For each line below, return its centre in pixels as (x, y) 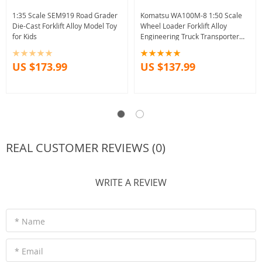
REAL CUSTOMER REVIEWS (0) (86, 148)
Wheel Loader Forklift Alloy (184, 26)
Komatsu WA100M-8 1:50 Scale (191, 15)
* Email (29, 251)
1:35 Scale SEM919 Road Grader (65, 15)
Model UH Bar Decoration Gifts (191, 47)
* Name (30, 222)
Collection (156, 58)
